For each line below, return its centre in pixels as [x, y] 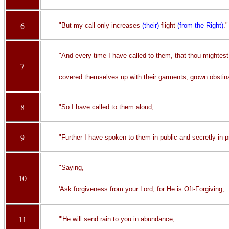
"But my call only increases [100, 25]
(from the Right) [200, 25]
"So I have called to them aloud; [106, 107]
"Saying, [71, 167]
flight [168, 25]
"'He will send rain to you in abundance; [117, 219]
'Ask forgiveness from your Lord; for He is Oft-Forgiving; [141, 189]
